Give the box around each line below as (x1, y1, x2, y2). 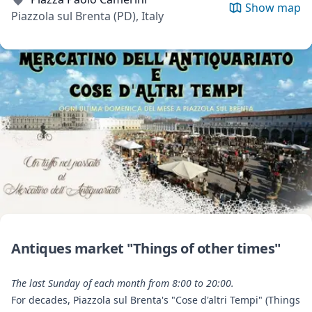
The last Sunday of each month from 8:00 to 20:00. (11, 276, 234, 290)
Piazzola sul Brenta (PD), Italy (11, 8, 164, 24)
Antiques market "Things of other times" (11, 239, 281, 258)
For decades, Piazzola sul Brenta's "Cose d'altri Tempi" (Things (11, 293, 300, 307)
